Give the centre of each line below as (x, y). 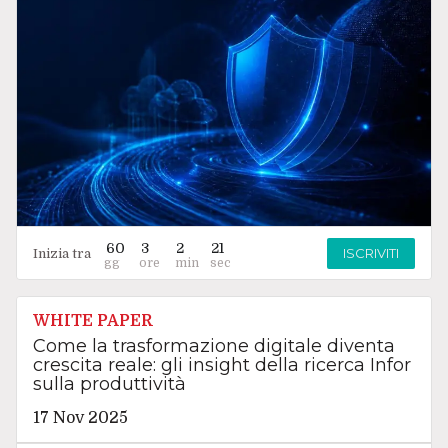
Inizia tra (61, 253)
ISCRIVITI (371, 252)
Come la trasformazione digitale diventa (213, 346)
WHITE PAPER (92, 321)
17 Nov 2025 (80, 418)
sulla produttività (109, 384)
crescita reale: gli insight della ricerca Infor (221, 365)
